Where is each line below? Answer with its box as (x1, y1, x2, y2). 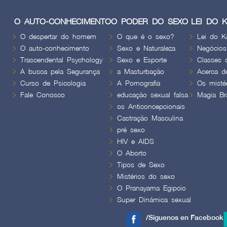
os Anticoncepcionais (117, 103, 185, 110)
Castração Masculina (117, 115, 183, 122)
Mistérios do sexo (117, 173, 175, 180)
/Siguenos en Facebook (145, 214, 223, 221)
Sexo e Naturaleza (117, 45, 175, 52)
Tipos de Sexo (117, 161, 165, 168)
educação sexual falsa (117, 91, 188, 98)
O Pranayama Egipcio (117, 184, 186, 192)
